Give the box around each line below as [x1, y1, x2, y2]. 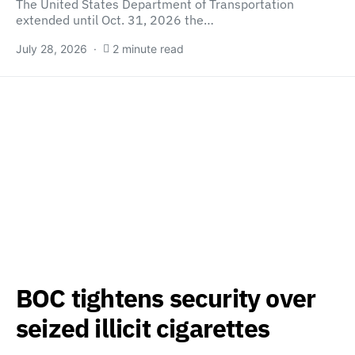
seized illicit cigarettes [16, 311, 269, 345]
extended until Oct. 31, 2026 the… [16, 12, 214, 29]
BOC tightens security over [16, 281, 316, 315]
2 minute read [113, 42, 184, 56]
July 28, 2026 [16, 42, 87, 56]
